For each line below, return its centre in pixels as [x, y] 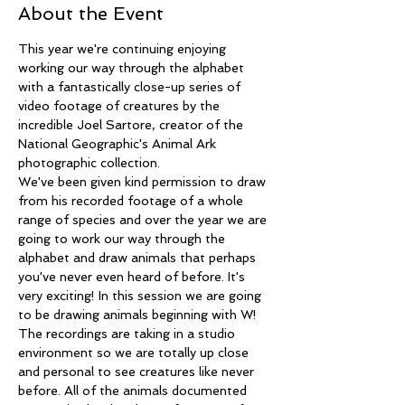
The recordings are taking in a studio [128, 334]
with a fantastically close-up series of [131, 87]
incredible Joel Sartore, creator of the [132, 125]
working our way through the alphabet [133, 68]
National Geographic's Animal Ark [119, 144]
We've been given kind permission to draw [144, 182]
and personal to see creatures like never [138, 372]
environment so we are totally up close [135, 353]
